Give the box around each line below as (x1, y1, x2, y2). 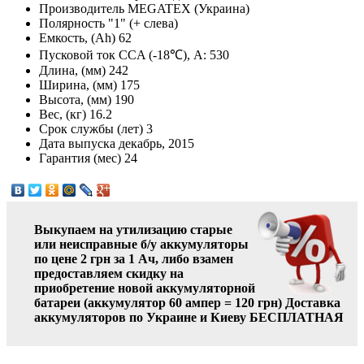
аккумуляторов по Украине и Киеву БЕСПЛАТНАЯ (34, 310, 344, 325)
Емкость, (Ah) (39, 31, 119, 45)
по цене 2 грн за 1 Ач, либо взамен (34, 252, 233, 266)
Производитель (39, 2, 128, 16)
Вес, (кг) (39, 107, 89, 122)
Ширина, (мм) (39, 78, 120, 93)
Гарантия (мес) (39, 151, 124, 166)
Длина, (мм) (39, 63, 109, 78)
